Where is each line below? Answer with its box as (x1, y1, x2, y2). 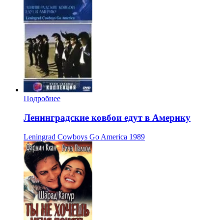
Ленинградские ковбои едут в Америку (24, 112, 191, 123)
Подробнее (24, 94, 60, 103)
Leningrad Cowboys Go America (24, 132, 127, 141)
